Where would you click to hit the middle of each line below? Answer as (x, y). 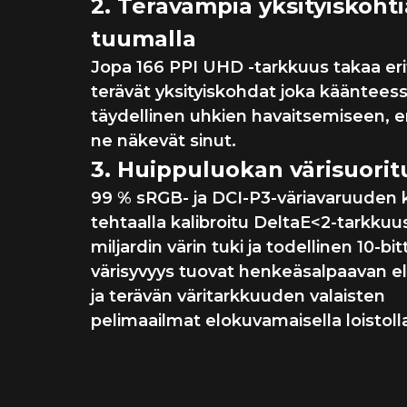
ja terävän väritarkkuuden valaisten (238, 296)
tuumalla (144, 38)
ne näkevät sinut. (164, 140)
